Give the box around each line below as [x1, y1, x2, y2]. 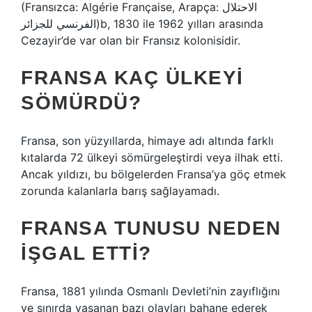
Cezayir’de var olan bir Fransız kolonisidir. [21, 33, 240, 47]
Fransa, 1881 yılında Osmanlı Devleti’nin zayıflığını [21, 284, 280, 298]
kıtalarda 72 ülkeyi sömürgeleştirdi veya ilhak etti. [21, 150, 283, 164]
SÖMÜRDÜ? [21, 92, 141, 114]
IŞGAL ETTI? [21, 242, 152, 264]
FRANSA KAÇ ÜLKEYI [21, 67, 244, 88]
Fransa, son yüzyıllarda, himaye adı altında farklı [21, 134, 274, 148]
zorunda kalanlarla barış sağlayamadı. [21, 184, 219, 198]
